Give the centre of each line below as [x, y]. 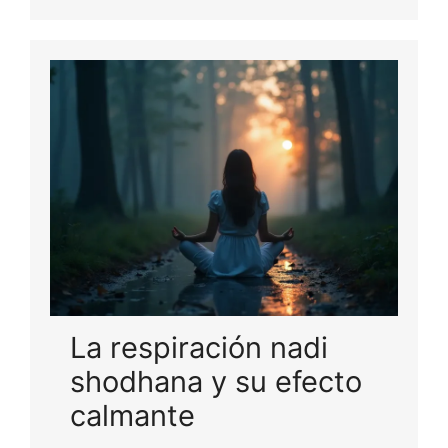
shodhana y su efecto [216, 381]
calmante [132, 415]
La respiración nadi [199, 347]
